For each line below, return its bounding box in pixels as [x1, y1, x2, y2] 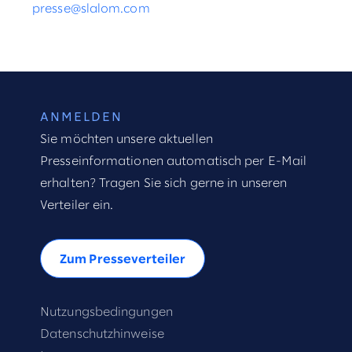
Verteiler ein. [40, 199, 114, 211]
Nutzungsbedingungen [40, 306, 173, 318]
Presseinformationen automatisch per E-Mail [40, 155, 307, 167]
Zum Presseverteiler [60, 253, 185, 266]
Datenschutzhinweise [40, 328, 164, 340]
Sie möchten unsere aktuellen [40, 133, 213, 145]
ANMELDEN [40, 111, 123, 123]
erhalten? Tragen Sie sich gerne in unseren [40, 177, 288, 189]
